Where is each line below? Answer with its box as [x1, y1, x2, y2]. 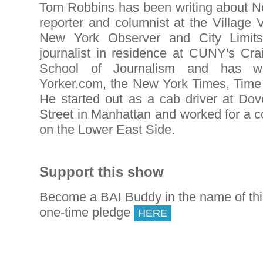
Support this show [39, 163, 164, 180]
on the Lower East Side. [39, 122, 175, 137]
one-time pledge [39, 204, 134, 220]
